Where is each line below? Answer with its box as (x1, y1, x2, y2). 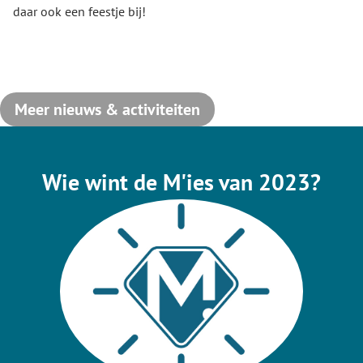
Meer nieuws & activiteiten (15, 99, 200, 120)
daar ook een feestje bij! (13, 3, 149, 19)
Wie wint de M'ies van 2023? (42, 167, 321, 197)
